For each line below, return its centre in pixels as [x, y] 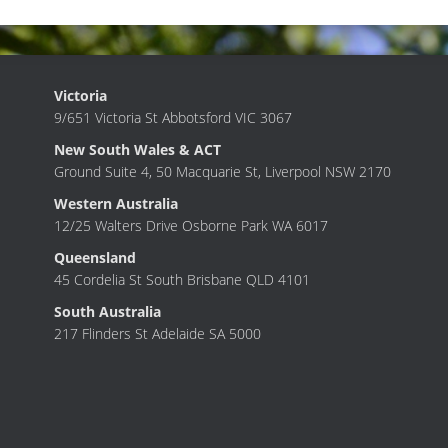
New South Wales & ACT [137, 150]
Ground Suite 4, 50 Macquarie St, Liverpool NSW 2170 [222, 172]
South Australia [107, 312]
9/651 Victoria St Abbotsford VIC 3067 [173, 118]
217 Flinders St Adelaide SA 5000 [157, 334]
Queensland [95, 258]
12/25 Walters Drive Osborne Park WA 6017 [191, 226]
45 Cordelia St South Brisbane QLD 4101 [182, 280]
